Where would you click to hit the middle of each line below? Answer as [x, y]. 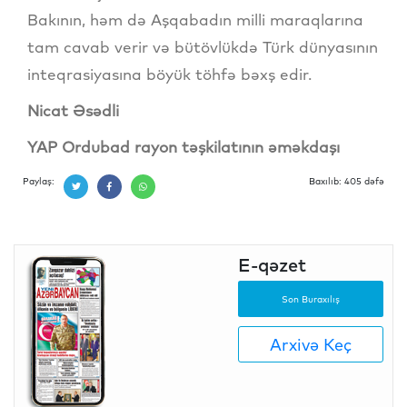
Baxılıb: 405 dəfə [347, 182]
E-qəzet [272, 265]
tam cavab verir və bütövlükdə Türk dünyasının [203, 47]
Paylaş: [39, 182]
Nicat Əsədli [73, 111]
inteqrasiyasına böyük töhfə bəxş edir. [169, 74]
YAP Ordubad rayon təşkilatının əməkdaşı [186, 147]
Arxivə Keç [311, 344]
